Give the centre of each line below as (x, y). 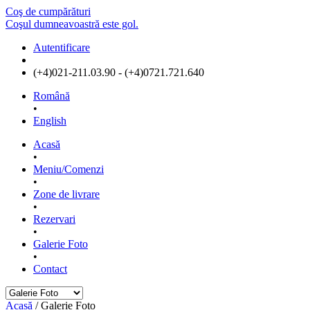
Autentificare (62, 47)
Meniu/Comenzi (69, 169)
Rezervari (54, 219)
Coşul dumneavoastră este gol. (72, 24)
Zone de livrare (66, 194)
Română (52, 96)
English (50, 121)
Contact (50, 269)
